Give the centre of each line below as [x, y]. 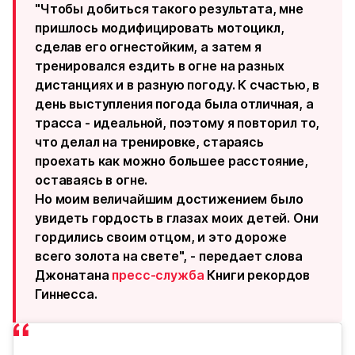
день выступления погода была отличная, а [174, 104]
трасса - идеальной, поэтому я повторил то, [177, 123]
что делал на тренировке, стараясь [149, 142]
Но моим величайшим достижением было [169, 199]
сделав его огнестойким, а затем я [148, 47]
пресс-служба [158, 275]
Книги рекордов [257, 275]
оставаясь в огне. [92, 180]
